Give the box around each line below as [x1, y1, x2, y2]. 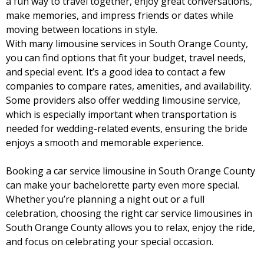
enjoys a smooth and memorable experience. [6, 136, 203, 149]
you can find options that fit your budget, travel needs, [6, 51, 246, 64]
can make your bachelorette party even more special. [6, 179, 239, 192]
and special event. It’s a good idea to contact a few [6, 65, 225, 78]
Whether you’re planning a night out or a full [6, 193, 204, 206]
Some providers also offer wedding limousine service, [6, 94, 240, 107]
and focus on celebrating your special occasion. [6, 235, 213, 248]
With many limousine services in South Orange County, [6, 37, 248, 50]
